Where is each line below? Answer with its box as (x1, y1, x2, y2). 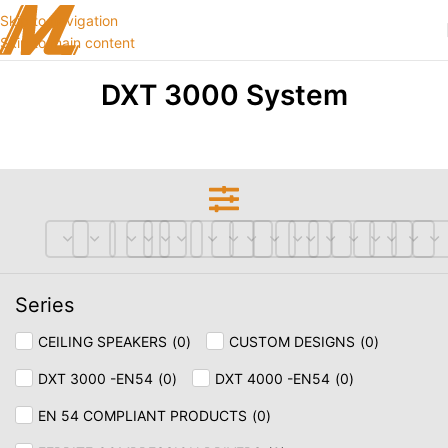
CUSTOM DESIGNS (229, 333, 355, 350)
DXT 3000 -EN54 (38, 370, 153, 387)
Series (15, 293, 74, 317)
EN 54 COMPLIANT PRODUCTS (38, 407, 247, 424)
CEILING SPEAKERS (38, 333, 167, 350)
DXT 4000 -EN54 (215, 370, 330, 387)
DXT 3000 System (100, 78, 348, 112)
